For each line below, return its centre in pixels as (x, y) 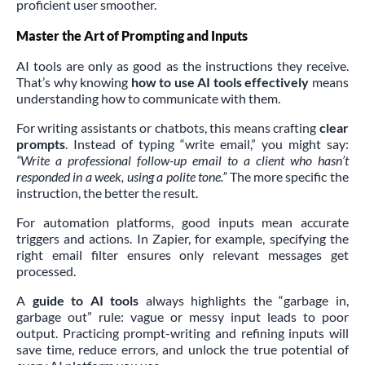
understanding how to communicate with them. (148, 98)
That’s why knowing (74, 81)
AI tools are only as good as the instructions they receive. (182, 65)
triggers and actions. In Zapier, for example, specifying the (182, 238)
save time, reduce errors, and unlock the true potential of (182, 349)
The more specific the (288, 176)
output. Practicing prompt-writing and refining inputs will (182, 332)
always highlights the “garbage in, (244, 300)
